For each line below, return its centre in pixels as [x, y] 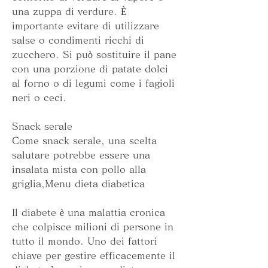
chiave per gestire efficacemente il [94, 256]
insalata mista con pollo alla [79, 170]
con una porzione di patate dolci [90, 69]
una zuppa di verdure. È [69, 12]
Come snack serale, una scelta [84, 141]
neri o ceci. [39, 98]
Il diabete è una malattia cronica [89, 213]
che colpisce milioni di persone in [93, 227]
